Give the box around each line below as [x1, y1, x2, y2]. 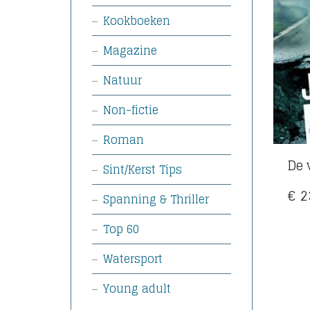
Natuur [103, 71, 142, 90]
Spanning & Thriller [103, 190, 209, 209]
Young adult [103, 279, 171, 298]
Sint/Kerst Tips [103, 160, 182, 179]
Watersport [103, 249, 163, 268]
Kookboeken [103, 11, 170, 30]
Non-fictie [103, 100, 158, 120]
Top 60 [103, 219, 139, 239]
